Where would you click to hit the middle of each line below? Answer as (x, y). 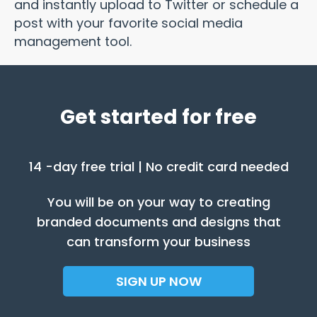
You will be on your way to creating (158, 202)
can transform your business (158, 242)
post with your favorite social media (128, 23)
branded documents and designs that (158, 222)
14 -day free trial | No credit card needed (158, 167)
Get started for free (158, 117)
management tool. (75, 41)
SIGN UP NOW (158, 281)
